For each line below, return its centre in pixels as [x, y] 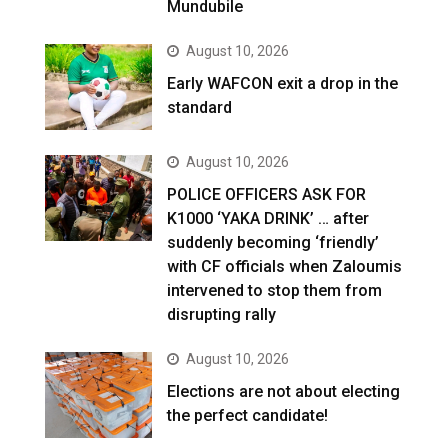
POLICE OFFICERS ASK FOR [267, 194]
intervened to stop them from [275, 290]
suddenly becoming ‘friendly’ [273, 242]
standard [200, 107]
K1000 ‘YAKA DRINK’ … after [268, 218]
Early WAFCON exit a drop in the [283, 83]
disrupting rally [222, 314]
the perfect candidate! [250, 415]
